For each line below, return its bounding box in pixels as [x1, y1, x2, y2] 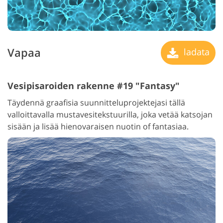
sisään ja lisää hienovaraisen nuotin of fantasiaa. [7, 120, 189, 132]
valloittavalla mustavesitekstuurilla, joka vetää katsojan [7, 109, 213, 120]
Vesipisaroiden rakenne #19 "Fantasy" [7, 79, 180, 92]
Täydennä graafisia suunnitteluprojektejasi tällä [7, 97, 185, 108]
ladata [181, 45, 210, 58]
